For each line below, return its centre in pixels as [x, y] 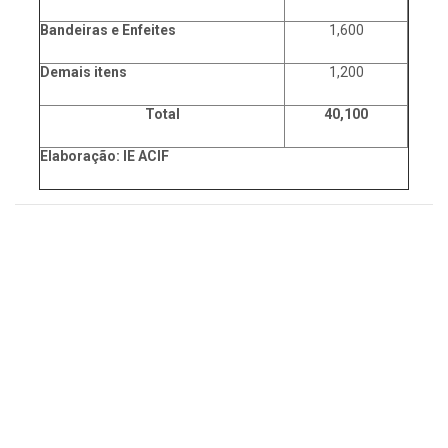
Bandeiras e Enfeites [108, 30]
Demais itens [83, 72]
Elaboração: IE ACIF [104, 156]
